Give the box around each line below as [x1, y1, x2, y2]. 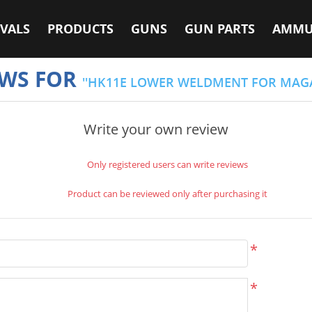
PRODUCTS [47, 20, 114, 38]
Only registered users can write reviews [86, 158, 248, 171]
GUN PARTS [185, 20, 255, 38]
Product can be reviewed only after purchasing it [67, 187, 267, 200]
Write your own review [84, 120, 228, 139]
